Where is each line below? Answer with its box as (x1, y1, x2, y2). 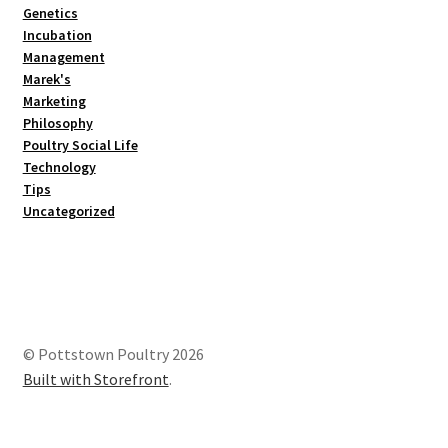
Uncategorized (22, 202, 115, 221)
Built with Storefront (22, 368, 169, 389)
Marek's (22, 70, 71, 89)
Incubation (22, 26, 92, 45)
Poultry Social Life (22, 136, 138, 155)
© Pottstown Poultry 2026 (22, 343, 204, 364)
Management (22, 48, 105, 67)
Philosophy (22, 114, 93, 133)
